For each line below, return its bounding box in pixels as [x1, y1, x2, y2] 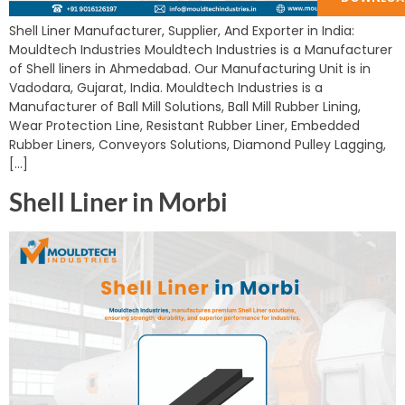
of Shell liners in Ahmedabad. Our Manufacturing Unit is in [9, 60, 371, 79]
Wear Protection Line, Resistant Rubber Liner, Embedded [9, 117, 360, 136]
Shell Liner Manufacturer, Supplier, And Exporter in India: [9, 22, 354, 41]
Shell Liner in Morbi [9, 185, 228, 217]
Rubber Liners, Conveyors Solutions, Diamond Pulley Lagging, [9, 136, 386, 155]
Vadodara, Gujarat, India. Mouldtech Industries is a [9, 79, 323, 98]
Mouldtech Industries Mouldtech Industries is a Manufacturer [9, 41, 392, 60]
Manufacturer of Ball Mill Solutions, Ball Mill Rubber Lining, [9, 98, 361, 117]
